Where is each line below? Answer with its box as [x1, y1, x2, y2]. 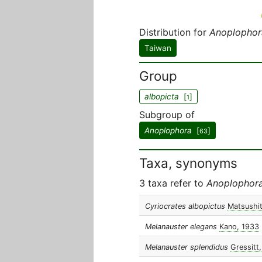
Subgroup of [139, 109, 195, 120]
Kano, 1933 [219, 222, 259, 231]
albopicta [144, 92, 179, 101]
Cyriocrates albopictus [145, 202, 225, 211]
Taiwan [144, 43, 171, 53]
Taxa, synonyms [139, 155, 237, 171]
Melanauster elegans [145, 222, 217, 231]
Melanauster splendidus [145, 243, 228, 251]
